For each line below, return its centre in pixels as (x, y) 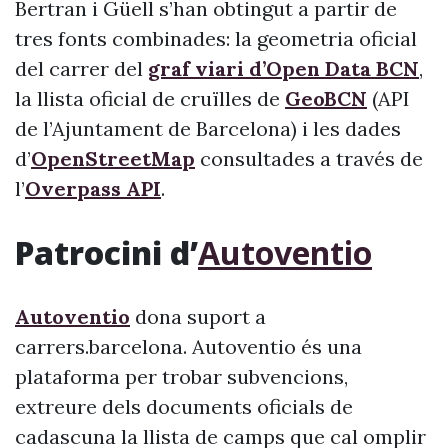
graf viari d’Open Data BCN (283, 68)
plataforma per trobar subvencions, (181, 376)
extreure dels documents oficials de (184, 406)
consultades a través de (309, 158)
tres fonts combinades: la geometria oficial (216, 38)
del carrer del (81, 68)
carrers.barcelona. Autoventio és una (188, 346)
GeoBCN (326, 98)
